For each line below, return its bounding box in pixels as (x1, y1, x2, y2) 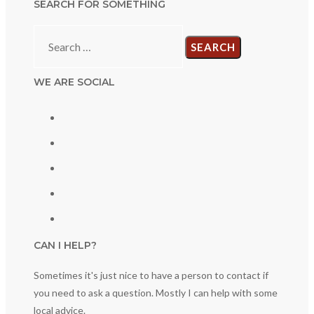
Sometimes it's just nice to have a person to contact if (34, 269, 268, 282)
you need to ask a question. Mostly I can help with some (34, 287, 278, 299)
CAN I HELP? (34, 239, 97, 252)
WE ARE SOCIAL (34, 76, 115, 89)
